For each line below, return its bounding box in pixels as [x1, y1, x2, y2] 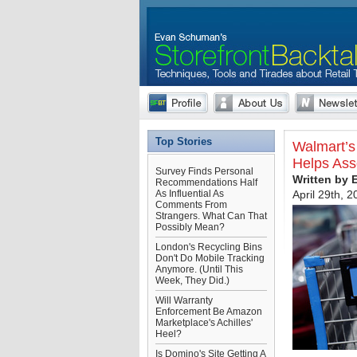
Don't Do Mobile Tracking [155, 253, 265, 264]
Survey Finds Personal [155, 166, 253, 177]
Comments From [155, 199, 227, 210]
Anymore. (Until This [155, 264, 243, 275]
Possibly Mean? [155, 222, 225, 233]
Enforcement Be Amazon [155, 306, 262, 317]
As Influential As [155, 188, 224, 199]
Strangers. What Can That [155, 210, 267, 222]
